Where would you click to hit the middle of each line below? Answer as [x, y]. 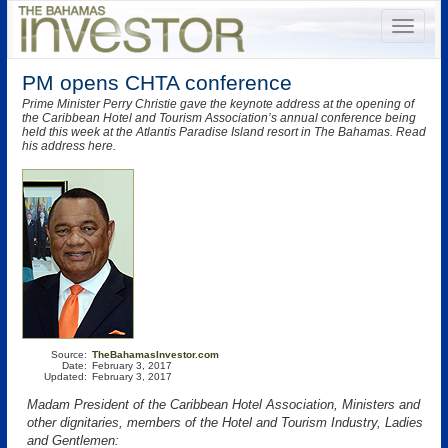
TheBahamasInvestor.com [155, 354]
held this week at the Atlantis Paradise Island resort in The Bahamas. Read [224, 132]
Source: [69, 354]
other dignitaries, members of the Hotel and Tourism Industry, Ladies [225, 422]
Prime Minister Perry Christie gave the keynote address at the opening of [218, 104]
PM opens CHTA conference [157, 82]
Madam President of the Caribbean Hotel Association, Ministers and [223, 404]
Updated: [65, 376]
